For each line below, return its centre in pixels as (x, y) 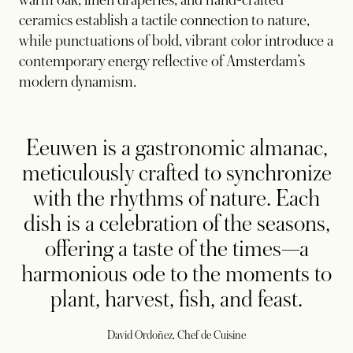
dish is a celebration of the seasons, (176, 223)
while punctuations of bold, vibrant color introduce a (176, 41)
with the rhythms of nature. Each (176, 198)
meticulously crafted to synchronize (176, 173)
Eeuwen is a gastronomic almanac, (176, 148)
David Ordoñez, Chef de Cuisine (176, 334)
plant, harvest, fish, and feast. (176, 299)
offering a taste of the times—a (176, 249)
